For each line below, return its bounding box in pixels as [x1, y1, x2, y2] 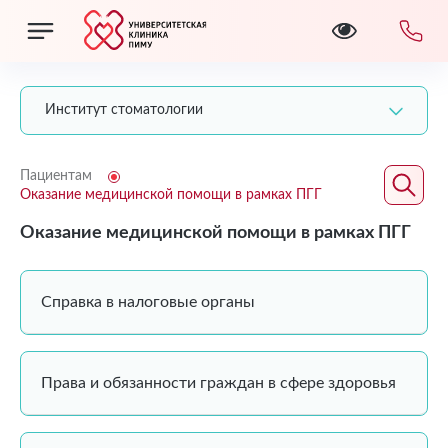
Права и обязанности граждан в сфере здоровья [41, 375, 396, 391]
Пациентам [20, 169, 92, 183]
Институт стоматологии [45, 103, 203, 117]
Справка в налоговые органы [41, 294, 255, 310]
